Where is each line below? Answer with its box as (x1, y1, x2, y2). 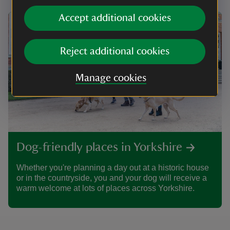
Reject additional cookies (60, 46, 170, 56)
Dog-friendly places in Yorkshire (16, 141, 182, 154)
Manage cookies (75, 73, 146, 83)
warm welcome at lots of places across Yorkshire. (16, 184, 195, 193)
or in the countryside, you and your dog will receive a (16, 174, 207, 182)
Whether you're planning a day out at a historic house (16, 163, 209, 172)
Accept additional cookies (59, 13, 171, 23)
